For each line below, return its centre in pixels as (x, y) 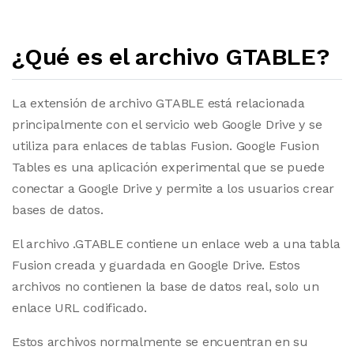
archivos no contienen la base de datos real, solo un (166, 286)
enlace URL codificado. (79, 308)
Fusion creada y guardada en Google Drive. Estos (156, 265)
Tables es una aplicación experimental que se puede (169, 167)
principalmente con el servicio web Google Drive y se (167, 124)
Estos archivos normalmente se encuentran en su (160, 342)
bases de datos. (58, 210)
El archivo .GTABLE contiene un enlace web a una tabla (176, 244)
